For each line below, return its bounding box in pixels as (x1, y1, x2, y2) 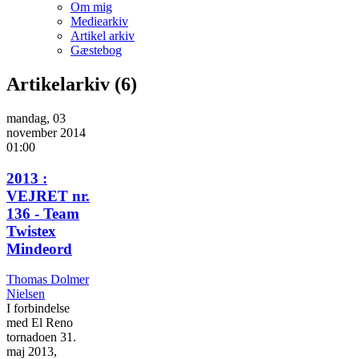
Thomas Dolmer (6, 272, 89, 287)
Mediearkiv (71, 14, 128, 28)
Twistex (6, 222, 56, 240)
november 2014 (6, 125, 86, 139)
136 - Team (6, 204, 79, 222)
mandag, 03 (6, 111, 66, 125)
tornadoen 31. (6, 330, 76, 345)
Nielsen (6, 287, 45, 301)
